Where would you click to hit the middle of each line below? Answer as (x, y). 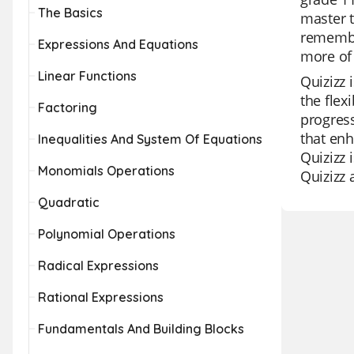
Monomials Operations (106, 171)
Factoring (68, 107)
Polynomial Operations (107, 234)
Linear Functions (87, 76)
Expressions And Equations (118, 44)
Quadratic (69, 202)
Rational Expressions (101, 297)
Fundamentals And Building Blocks (141, 329)
